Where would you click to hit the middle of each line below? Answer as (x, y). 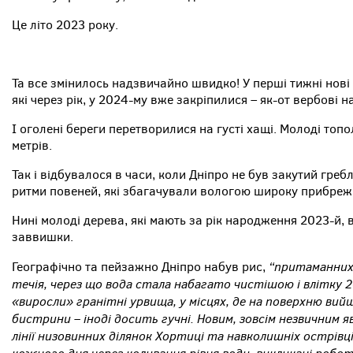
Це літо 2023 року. (65, 24)
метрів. (32, 145)
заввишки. (43, 236)
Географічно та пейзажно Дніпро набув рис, (140, 266)
